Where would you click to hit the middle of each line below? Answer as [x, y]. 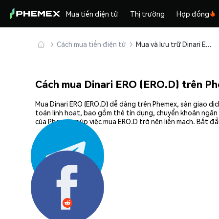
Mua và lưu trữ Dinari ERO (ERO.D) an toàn [209, 44]
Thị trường [148, 14]
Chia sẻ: [47, 171]
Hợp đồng [193, 14]
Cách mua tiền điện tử [91, 44]
